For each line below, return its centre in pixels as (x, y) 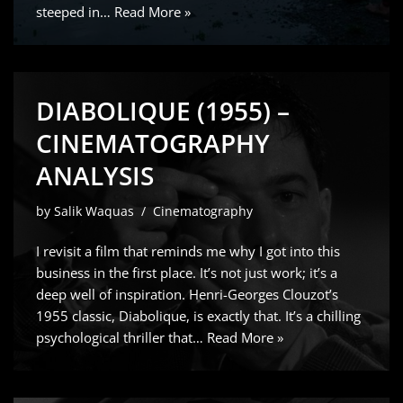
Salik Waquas (94, 211)
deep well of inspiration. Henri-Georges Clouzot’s (187, 294)
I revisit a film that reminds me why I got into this (188, 251)
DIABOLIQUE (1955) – (163, 111)
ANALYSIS (95, 175)
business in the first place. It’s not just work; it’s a (187, 273)
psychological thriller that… (121, 337)
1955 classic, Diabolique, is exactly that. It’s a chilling (198, 316)
